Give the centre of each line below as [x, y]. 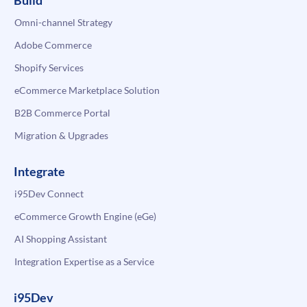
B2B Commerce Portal [62, 113]
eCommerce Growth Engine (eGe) [85, 217]
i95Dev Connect [49, 194]
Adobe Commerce [53, 45]
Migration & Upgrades [61, 136]
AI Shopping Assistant [61, 239]
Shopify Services [49, 68]
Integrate [39, 172]
